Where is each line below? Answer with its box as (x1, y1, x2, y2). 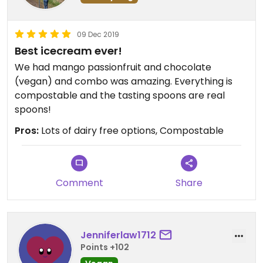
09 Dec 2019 (77, 29, 119, 39)
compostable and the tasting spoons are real (15, 88, 225, 102)
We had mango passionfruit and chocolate (15, 60, 211, 74)
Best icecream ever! (15, 43, 122, 58)
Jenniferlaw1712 (80, 228, 156, 242)
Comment (55, 176, 103, 190)
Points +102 (80, 241, 129, 254)
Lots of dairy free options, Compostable (39, 123, 224, 137)
